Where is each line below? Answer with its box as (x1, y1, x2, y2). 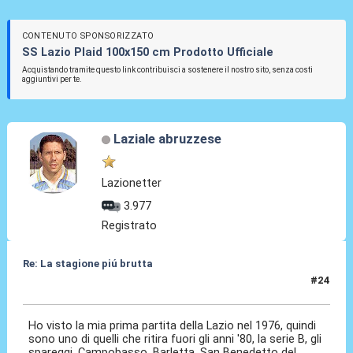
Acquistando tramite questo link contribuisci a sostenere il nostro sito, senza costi (21, 65, 313, 74)
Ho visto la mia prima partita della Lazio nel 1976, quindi (28, 318, 317, 333)
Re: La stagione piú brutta (22, 257, 153, 269)
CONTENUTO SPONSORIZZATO (21, 31, 154, 42)
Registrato (102, 217, 158, 232)
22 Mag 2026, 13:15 (22, 281, 121, 293)
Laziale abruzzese (113, 131, 221, 147)
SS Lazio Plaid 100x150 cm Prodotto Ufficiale (21, 45, 273, 60)
